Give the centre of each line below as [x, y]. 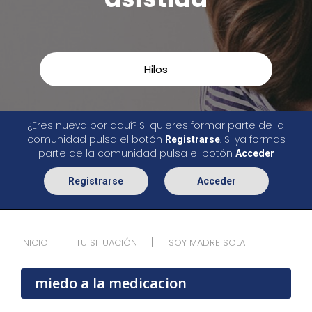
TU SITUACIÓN [107, 243]
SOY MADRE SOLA [207, 243]
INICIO [34, 243]
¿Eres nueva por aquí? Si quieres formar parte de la [156, 125]
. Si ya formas [252, 139]
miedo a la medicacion [111, 283]
